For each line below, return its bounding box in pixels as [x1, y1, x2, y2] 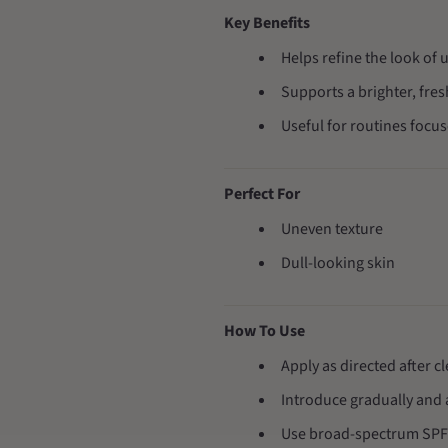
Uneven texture [281, 218, 384, 240]
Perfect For [224, 183, 300, 205]
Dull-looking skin [281, 252, 396, 274]
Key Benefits [224, 12, 310, 34]
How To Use [224, 320, 305, 342]
